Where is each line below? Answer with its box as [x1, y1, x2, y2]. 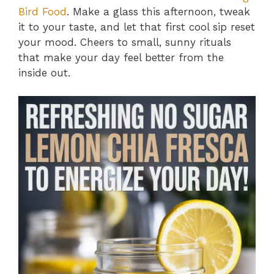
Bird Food [18, 5, 67, 18]
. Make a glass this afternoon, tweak [67, 5, 250, 18]
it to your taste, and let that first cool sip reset [18, 20, 255, 33]
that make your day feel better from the [18, 51, 224, 64]
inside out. [18, 66, 70, 79]
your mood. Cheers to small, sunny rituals [18, 35, 231, 48]
